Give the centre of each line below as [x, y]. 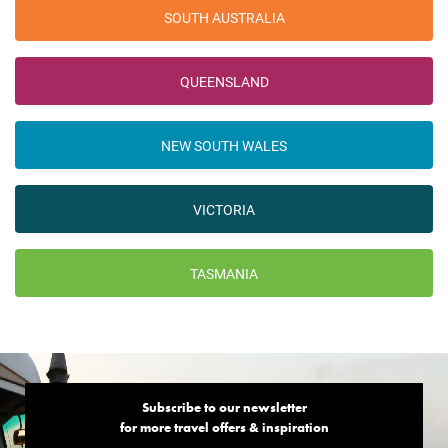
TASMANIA [224, 273]
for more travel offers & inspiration [224, 428]
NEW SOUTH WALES [224, 145]
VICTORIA [224, 209]
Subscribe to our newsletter [224, 408]
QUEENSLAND [224, 81]
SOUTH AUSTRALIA [224, 17]
